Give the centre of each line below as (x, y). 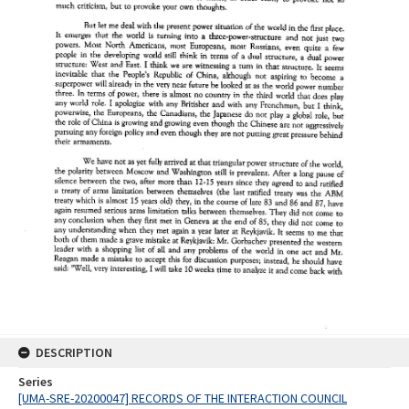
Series (36, 382)
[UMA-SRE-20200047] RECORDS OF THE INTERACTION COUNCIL (183, 399)
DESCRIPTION (74, 353)
